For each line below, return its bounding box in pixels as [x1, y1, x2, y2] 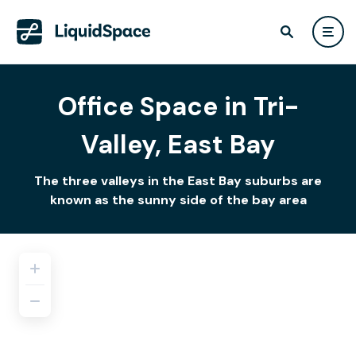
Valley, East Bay [81, 128, 275, 161]
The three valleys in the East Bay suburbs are [34, 172, 322, 189]
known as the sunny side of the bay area [49, 192, 307, 208]
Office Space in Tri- [57, 90, 299, 123]
